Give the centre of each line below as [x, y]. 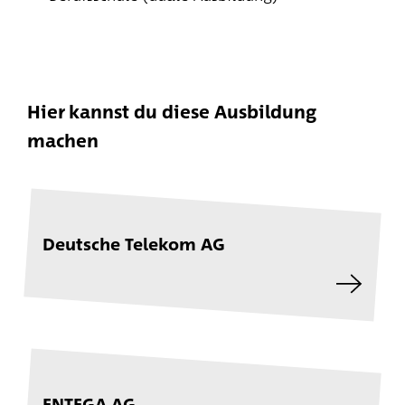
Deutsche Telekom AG [133, 245]
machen [62, 140]
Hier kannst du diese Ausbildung [171, 111]
